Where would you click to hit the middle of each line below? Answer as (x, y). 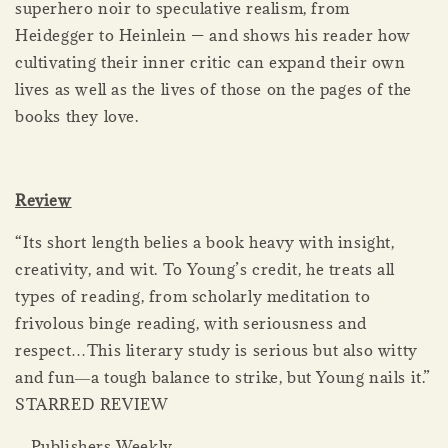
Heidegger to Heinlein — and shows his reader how (213, 34)
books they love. (77, 115)
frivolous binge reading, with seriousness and (191, 322)
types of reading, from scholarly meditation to (193, 295)
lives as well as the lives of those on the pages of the (214, 88)
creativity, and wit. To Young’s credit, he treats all (205, 268)
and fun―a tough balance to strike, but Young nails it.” (223, 376)
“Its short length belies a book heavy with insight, (205, 241)
